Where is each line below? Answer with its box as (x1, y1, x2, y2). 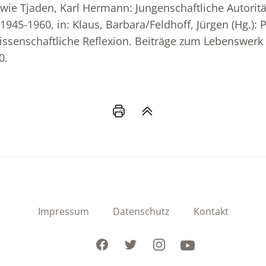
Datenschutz (112, 204, 170, 218)
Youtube (180, 237, 218, 251)
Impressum (37, 204, 89, 218)
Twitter (123, 237, 154, 251)
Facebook (94, 237, 137, 251)
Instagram (151, 237, 197, 251)
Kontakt (193, 204, 229, 218)
